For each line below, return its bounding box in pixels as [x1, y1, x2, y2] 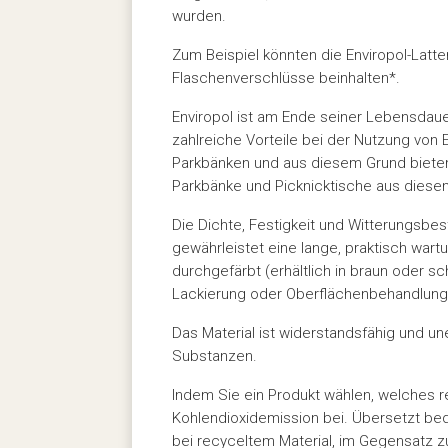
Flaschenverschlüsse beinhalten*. [172, 69, 400, 87]
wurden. [172, 7, 226, 25]
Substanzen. [172, 347, 257, 365]
